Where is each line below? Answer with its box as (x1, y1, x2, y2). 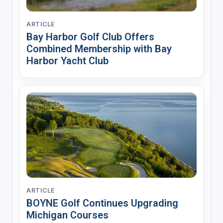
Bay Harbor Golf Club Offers (26, 30, 154, 43)
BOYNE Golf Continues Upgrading (26, 197, 178, 209)
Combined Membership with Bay (26, 42, 172, 55)
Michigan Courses (26, 209, 109, 221)
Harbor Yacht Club (26, 54, 109, 67)
